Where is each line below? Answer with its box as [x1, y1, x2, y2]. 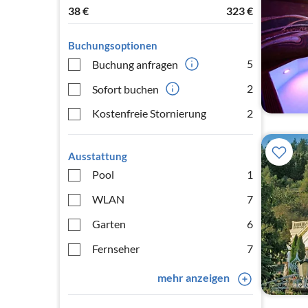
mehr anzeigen [157, 271, 230, 284]
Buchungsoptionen [68, 39, 157, 52]
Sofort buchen [92, 82, 159, 96]
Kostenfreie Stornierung [92, 107, 206, 120]
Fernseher [92, 242, 140, 255]
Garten [92, 217, 126, 230]
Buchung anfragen [92, 57, 178, 71]
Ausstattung [68, 150, 127, 162]
